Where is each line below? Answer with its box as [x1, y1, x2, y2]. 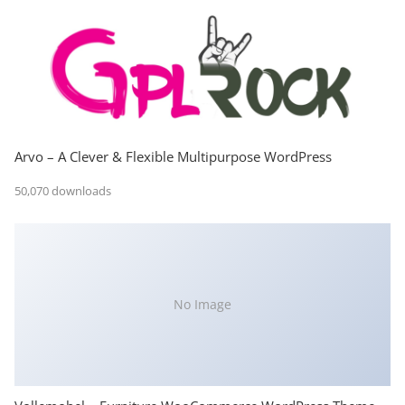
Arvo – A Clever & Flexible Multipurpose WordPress [14, 147, 332, 166]
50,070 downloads [14, 182, 111, 199]
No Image [174, 296, 231, 314]
